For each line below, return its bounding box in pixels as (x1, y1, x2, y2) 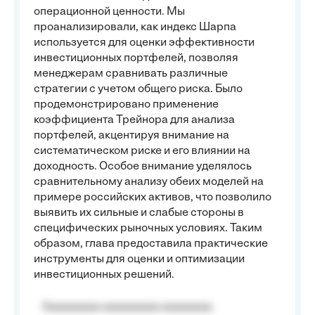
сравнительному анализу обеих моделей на (34, 176, 264, 188)
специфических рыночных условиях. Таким (34, 223, 262, 234)
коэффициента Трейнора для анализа (34, 115, 235, 126)
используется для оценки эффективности (34, 37, 255, 49)
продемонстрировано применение (34, 99, 219, 110)
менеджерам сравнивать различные (34, 68, 228, 79)
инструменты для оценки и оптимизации (34, 254, 245, 265)
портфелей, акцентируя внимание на (34, 130, 229, 141)
